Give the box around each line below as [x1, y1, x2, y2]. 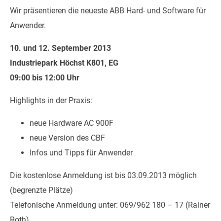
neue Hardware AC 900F [30, 118, 113, 128]
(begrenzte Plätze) [10, 185, 73, 195]
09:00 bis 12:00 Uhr [10, 73, 79, 82]
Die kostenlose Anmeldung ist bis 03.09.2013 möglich [10, 171, 197, 180]
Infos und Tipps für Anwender [30, 148, 133, 157]
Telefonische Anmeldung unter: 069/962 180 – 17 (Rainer [10, 200, 210, 210]
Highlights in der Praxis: [10, 96, 92, 105]
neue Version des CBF [30, 133, 105, 143]
